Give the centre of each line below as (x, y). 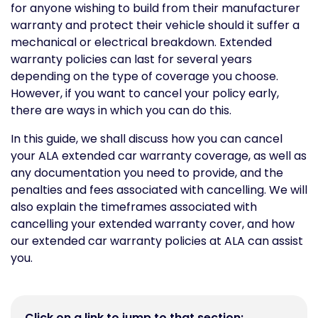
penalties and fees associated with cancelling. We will (159, 190)
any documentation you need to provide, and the (147, 173)
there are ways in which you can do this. (121, 110)
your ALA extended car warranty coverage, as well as (159, 156)
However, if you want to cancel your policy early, (145, 93)
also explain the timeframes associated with (134, 207)
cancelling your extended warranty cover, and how (153, 224)
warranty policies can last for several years (131, 59)
